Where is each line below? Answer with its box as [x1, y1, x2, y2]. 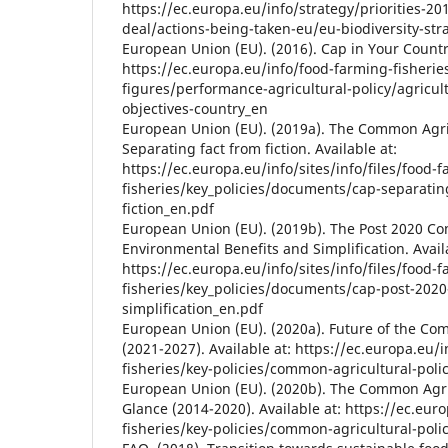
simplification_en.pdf [122, 299, 263, 319]
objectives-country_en [122, 99, 268, 119]
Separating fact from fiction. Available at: [122, 139, 397, 159]
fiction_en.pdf [122, 199, 214, 219]
